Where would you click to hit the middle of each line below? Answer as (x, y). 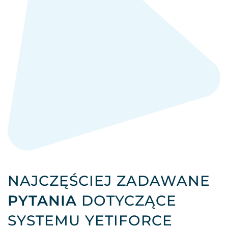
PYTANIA (42, 201)
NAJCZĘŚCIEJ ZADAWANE (109, 181)
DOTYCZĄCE (127, 201)
